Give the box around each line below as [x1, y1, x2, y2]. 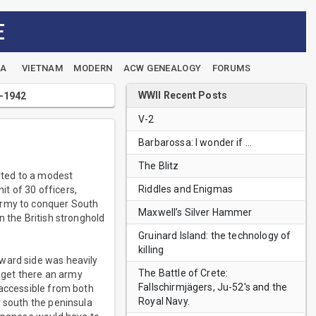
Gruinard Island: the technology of [138, 230, 291, 241]
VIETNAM [21, 63, 63, 73]
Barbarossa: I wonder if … [138, 137, 252, 148]
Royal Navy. [138, 296, 190, 307]
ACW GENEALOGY [123, 63, 202, 73]
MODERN [73, 63, 113, 73]
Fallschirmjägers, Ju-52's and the [138, 281, 288, 293]
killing [138, 244, 164, 255]
